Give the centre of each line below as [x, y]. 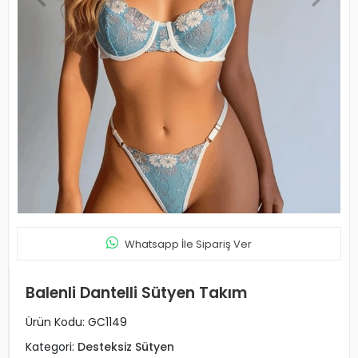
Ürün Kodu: [57, 322]
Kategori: [52, 346]
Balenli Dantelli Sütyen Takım [136, 292]
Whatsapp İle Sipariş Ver [188, 244]
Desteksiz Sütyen [126, 346]
